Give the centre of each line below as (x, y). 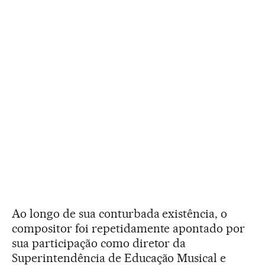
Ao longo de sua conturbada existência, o (120, 213)
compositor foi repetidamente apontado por (129, 228)
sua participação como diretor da (99, 243)
